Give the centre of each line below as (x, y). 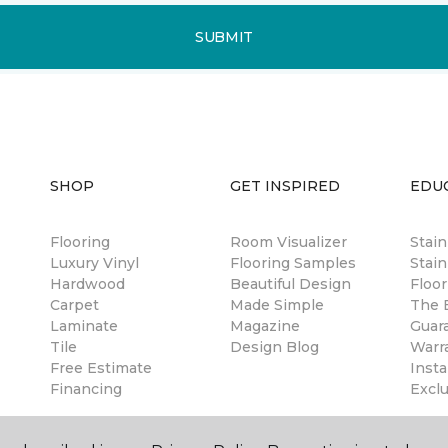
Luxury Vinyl (94, 263)
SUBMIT (224, 36)
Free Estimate (101, 368)
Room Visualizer (288, 242)
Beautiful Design (290, 284)
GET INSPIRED (285, 186)
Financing (86, 389)
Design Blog (274, 347)
